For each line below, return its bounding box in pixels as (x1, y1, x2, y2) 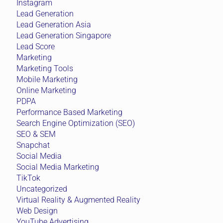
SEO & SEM (16, 129, 56, 139)
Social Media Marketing (16, 162, 99, 172)
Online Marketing (16, 85, 76, 95)
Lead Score (16, 41, 55, 51)
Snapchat (16, 140, 50, 150)
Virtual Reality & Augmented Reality (16, 195, 140, 205)
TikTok (16, 173, 40, 183)
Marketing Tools (16, 63, 73, 73)
